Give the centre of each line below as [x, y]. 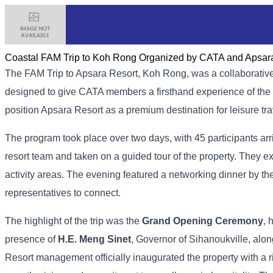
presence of [31, 239]
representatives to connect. [63, 193]
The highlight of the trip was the [73, 221]
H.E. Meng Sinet [94, 239]
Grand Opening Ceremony [203, 221]
